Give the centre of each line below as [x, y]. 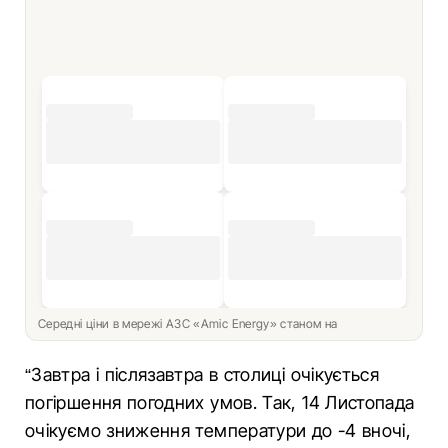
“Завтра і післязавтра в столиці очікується [202, 374]
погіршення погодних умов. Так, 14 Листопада [220, 402]
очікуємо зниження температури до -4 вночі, [218, 430]
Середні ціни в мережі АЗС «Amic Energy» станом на [189, 323]
